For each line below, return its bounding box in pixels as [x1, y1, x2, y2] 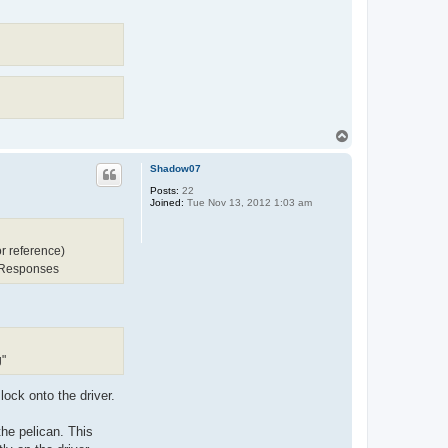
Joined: [150, 197, 184, 209]
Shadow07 [150, 163, 201, 175]
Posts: [150, 185, 179, 197]
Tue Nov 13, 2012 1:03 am [184, 197, 312, 209]
